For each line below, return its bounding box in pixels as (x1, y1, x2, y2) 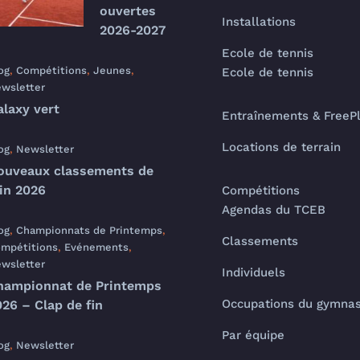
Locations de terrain (221, 140, 341, 154)
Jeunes (93, 64, 131, 76)
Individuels (221, 265, 285, 280)
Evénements (64, 241, 129, 253)
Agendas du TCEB (221, 202, 325, 217)
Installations (221, 14, 296, 29)
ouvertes (100, 3, 156, 18)
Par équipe (221, 328, 284, 342)
